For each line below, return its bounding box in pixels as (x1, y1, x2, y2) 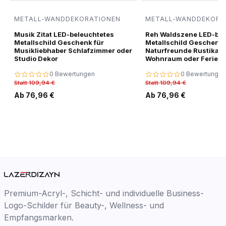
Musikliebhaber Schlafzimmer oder (14, 46, 132, 54)
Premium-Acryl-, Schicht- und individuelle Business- (4, 188, 204, 198)
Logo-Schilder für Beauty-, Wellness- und (4, 200, 164, 210)
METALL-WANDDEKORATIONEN (14, 15, 121, 23)
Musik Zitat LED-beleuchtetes (14, 30, 114, 38)
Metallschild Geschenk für (14, 38, 104, 46)
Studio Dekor (14, 54, 58, 63)
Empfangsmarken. (4, 212, 74, 222)
